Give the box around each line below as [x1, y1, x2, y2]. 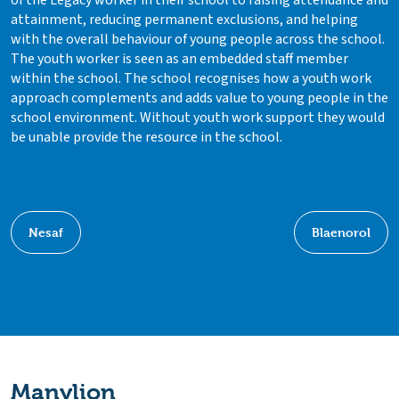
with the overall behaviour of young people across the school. [11, 28, 385, 49]
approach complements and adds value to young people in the [11, 87, 388, 108]
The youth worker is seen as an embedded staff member [11, 48, 348, 69]
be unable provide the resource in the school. [11, 126, 282, 147]
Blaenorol [311, 224, 370, 240]
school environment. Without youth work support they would [11, 107, 385, 127]
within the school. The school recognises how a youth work [11, 68, 371, 88]
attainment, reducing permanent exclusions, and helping [11, 9, 358, 29]
